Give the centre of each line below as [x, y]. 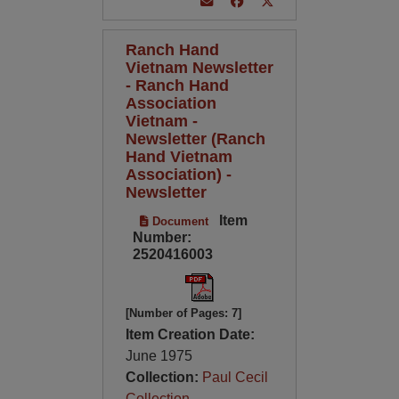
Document [178, 221]
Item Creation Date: [190, 334]
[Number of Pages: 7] [183, 313]
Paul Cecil [235, 377]
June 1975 [159, 356]
